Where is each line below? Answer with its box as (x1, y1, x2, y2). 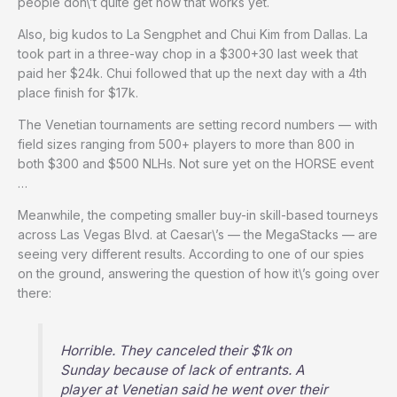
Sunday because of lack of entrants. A (60, 362, 306, 379)
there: (18, 285, 51, 301)
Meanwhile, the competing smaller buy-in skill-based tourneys (18, 207, 378, 223)
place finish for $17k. (18, 85, 138, 101)
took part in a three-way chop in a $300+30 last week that (18, 46, 358, 62)
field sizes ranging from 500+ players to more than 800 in (18, 136, 354, 152)
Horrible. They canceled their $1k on (60, 342, 292, 360)
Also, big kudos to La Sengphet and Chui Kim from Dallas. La (18, 27, 368, 43)
